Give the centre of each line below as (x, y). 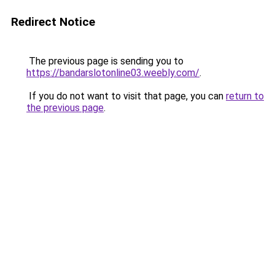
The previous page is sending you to (105, 61)
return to (245, 96)
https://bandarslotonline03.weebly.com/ (113, 73)
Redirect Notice (53, 22)
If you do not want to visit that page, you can (126, 96)
